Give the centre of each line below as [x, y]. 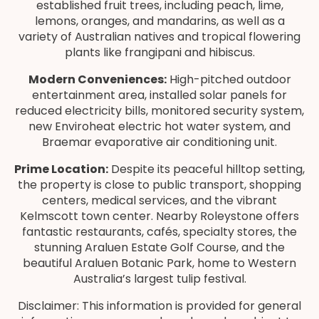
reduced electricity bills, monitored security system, [159, 111]
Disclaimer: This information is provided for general [159, 306]
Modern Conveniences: [97, 79]
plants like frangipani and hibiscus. [159, 52]
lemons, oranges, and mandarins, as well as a [159, 21]
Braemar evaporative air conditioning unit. [159, 142]
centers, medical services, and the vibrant [159, 200]
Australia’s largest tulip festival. [159, 279]
